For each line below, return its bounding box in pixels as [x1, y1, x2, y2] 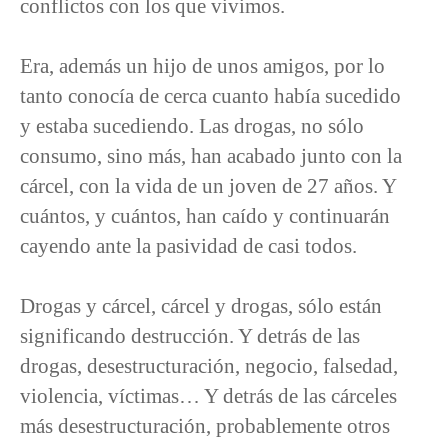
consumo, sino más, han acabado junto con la [20, 143, 402, 167]
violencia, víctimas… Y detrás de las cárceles [20, 383, 397, 407]
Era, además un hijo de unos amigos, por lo [20, 53, 385, 77]
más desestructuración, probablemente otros [20, 413, 390, 437]
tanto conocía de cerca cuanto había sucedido [20, 83, 401, 107]
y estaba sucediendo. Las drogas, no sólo [20, 113, 364, 137]
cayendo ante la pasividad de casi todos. [20, 233, 357, 257]
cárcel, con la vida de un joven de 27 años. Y [20, 173, 396, 197]
